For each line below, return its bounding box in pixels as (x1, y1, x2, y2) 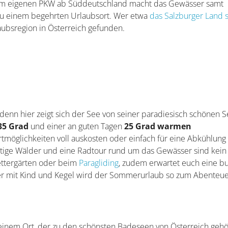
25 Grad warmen (124, 121, 192, 132)
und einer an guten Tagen (28, 121, 125, 132)
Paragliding (79, 157, 119, 169)
